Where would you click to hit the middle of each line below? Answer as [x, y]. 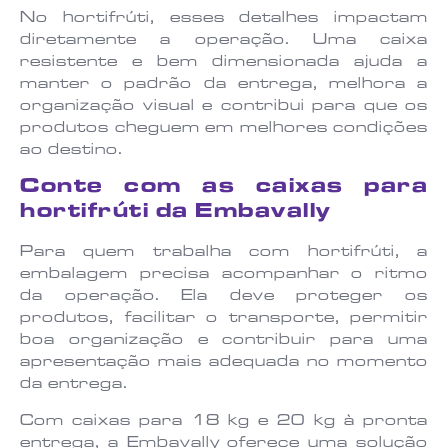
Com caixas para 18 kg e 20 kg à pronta [224, 421]
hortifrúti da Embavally [176, 214]
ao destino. [71, 151]
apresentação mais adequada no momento [224, 363]
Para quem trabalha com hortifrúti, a [224, 253]
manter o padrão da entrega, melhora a [224, 85]
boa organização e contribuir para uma [224, 341]
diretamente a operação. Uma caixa [224, 41]
